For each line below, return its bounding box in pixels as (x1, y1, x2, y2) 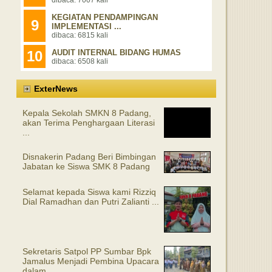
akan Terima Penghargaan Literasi (22, 118, 155, 127)
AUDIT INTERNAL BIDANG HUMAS (52, 48, 181, 57)
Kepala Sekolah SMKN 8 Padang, (22, 108, 151, 118)
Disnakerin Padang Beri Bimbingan (22, 152, 156, 161)
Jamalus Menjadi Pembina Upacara (22, 256, 159, 266)
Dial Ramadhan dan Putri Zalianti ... (22, 197, 159, 206)
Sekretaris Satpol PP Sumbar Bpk (22, 246, 151, 256)
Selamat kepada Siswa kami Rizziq (22, 187, 156, 197)
